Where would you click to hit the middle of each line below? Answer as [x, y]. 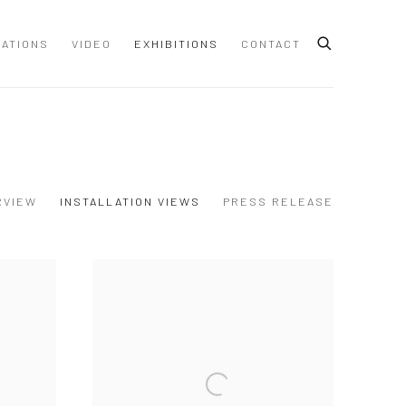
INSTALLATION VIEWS [130, 201]
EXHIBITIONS [176, 43]
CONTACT [271, 43]
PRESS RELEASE [278, 201]
